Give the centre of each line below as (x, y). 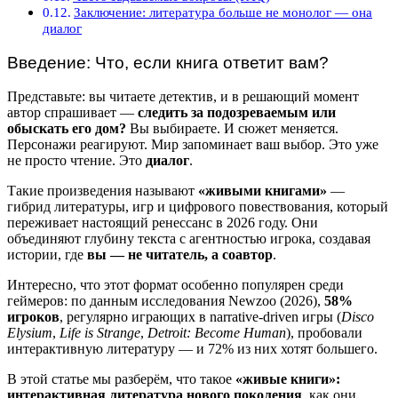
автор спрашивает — (72, 113)
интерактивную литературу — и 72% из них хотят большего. (192, 349)
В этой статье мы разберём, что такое (121, 379)
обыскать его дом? (67, 129)
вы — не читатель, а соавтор (180, 255)
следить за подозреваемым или (237, 113)
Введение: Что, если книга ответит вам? (168, 62)
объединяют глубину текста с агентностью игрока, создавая (189, 239)
